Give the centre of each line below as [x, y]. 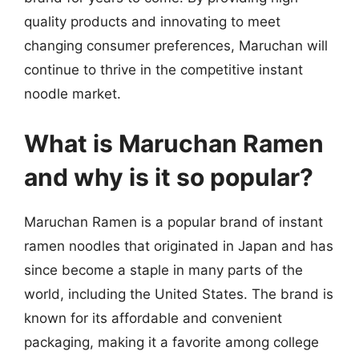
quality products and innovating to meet [152, 22]
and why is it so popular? [169, 177]
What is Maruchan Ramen [174, 143]
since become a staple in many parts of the [163, 270]
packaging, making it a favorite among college [171, 342]
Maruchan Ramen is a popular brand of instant [173, 222]
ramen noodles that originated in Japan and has [179, 246]
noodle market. [73, 94]
